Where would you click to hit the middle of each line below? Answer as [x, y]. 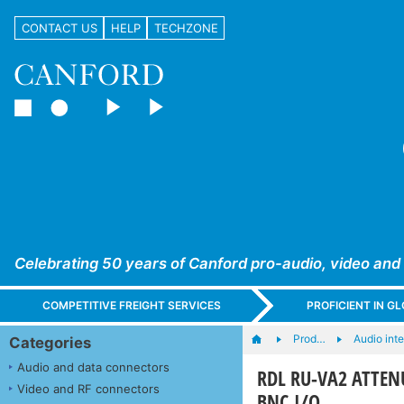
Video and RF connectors [88, 388]
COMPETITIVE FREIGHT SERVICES [132, 306]
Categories [50, 342]
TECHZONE [186, 28]
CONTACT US [59, 28]
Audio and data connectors [93, 367]
